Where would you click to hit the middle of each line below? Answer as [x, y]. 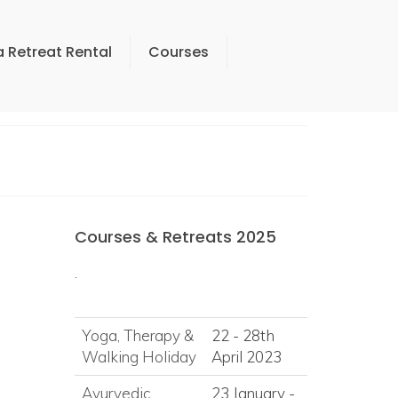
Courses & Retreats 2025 [175, 237]
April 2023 [246, 357]
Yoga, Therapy [132, 335]
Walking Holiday [139, 357]
